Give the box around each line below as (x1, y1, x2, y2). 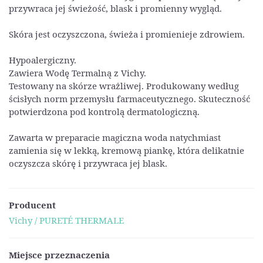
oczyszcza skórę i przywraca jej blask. (9, 157, 167, 169)
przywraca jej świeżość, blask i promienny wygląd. (9, 2, 222, 14)
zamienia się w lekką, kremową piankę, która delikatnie (9, 144, 244, 156)
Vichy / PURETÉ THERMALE (9, 214, 124, 227)
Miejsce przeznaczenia (9, 248, 110, 261)
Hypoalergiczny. (9, 53, 76, 66)
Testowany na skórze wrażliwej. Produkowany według (9, 79, 239, 92)
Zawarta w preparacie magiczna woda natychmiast (9, 131, 221, 143)
